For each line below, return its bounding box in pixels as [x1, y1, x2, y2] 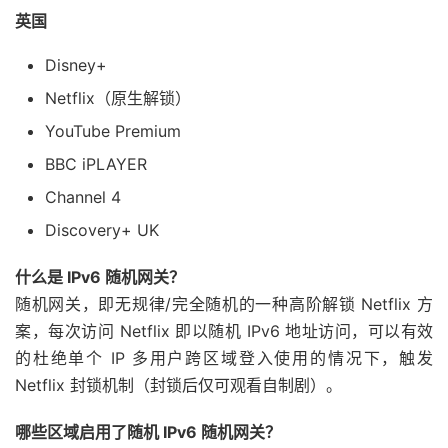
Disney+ [45, 55, 107, 76]
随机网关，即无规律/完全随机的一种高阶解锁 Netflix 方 [15, 294, 433, 315]
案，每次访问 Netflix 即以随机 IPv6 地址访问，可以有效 [15, 321, 433, 342]
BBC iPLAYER [45, 154, 147, 175]
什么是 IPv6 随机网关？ [15, 267, 185, 288]
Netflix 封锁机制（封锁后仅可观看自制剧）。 [15, 375, 342, 396]
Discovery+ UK [45, 220, 159, 241]
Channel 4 [45, 187, 121, 208]
